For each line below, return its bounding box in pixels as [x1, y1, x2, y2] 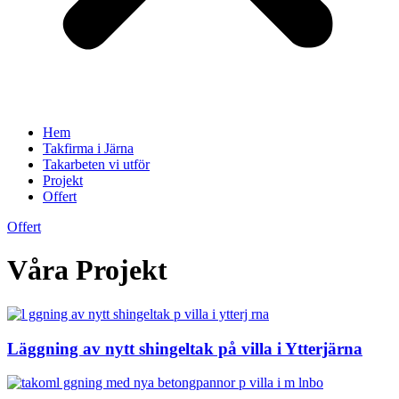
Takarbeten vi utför [43, 157, 150, 172]
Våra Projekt [7, 254, 167, 287]
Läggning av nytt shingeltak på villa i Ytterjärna [7, 338, 362, 358]
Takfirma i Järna [43, 141, 134, 156]
